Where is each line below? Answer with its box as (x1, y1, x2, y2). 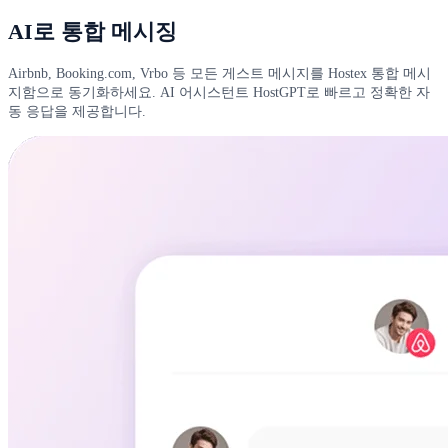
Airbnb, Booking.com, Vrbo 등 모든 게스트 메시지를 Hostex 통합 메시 (8, 65, 431, 82)
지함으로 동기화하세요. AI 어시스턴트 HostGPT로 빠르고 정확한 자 (8, 84, 430, 101)
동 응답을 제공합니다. (8, 103, 146, 120)
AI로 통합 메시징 (8, 20, 177, 45)
